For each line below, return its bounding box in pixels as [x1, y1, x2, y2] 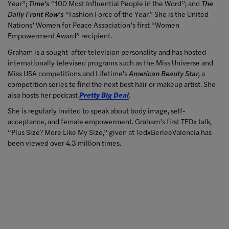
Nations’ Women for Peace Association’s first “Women [8, 19, 179, 30]
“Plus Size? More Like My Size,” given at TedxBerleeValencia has [8, 127, 212, 138]
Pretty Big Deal [79, 89, 129, 100]
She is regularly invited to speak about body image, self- [8, 105, 186, 116]
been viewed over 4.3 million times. [8, 138, 121, 148]
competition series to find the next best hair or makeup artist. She [8, 78, 216, 89]
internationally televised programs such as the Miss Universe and [8, 57, 213, 67]
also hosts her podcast [8, 89, 79, 100]
